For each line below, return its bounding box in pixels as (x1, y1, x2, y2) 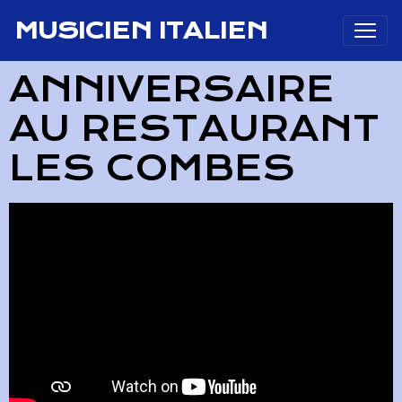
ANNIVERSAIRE (9, 69, 334, 110)
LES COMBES (9, 148, 295, 189)
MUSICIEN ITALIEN (14, 17, 267, 44)
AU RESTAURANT (9, 109, 380, 150)
